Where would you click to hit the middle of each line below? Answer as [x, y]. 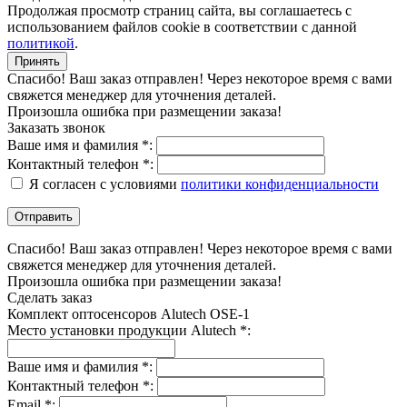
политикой [41, 44]
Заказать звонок [56, 128]
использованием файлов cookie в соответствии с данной [182, 27]
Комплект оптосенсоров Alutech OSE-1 [129, 314]
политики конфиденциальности [280, 184]
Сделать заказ [50, 298]
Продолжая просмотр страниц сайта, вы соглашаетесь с [179, 11]
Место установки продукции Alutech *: [129, 331]
